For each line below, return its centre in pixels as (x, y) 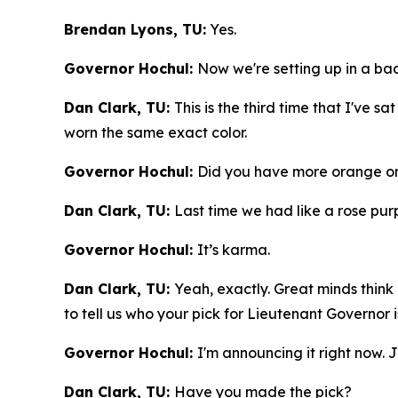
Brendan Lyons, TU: (135, 30)
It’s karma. (234, 250)
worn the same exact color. (155, 133)
